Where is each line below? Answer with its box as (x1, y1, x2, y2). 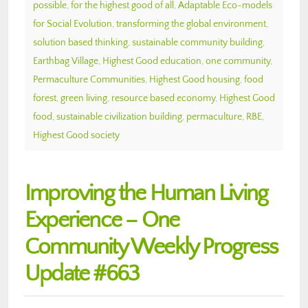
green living (60, 92, 107, 104)
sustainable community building (132, 36, 263, 48)
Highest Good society (33, 129, 120, 141)
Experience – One (25, 207, 179, 233)
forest (33, 92, 56, 104)
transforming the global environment (116, 18, 266, 30)
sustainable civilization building (56, 111, 182, 122)
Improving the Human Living (25, 180, 268, 206)
